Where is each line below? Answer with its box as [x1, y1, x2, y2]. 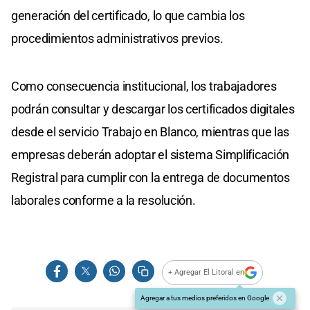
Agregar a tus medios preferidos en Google [140, 293, 269, 302]
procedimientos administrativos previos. [11, 30, 224, 46]
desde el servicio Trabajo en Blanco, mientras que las [11, 124, 290, 139]
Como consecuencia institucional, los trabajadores [11, 78, 277, 93]
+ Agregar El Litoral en [168, 268, 245, 277]
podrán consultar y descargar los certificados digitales [11, 101, 295, 116]
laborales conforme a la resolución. [11, 192, 196, 208]
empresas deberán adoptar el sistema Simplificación [11, 147, 290, 162]
